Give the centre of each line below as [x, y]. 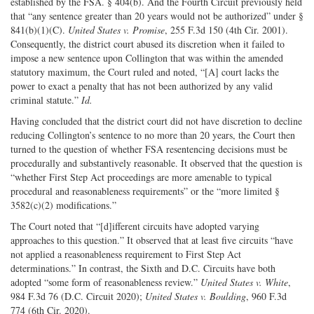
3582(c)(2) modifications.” [63, 205]
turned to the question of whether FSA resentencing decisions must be [149, 149]
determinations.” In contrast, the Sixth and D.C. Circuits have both [143, 268]
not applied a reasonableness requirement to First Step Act [126, 254]
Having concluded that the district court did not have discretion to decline [156, 121]
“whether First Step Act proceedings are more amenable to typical [141, 177]
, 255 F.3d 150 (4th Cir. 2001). [226, 29]
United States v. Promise [116, 29]
